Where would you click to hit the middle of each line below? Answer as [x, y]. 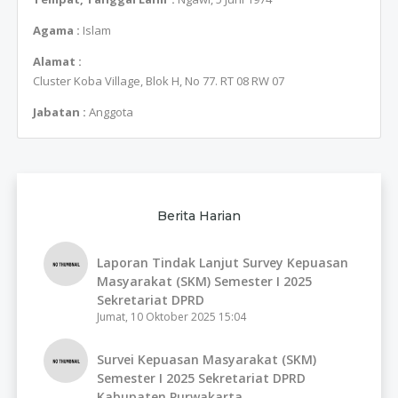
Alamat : [57, 62]
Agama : [57, 31]
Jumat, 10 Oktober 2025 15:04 [172, 316]
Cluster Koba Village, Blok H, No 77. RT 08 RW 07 [158, 81]
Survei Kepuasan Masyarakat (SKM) [207, 359]
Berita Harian [199, 215]
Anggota [111, 112]
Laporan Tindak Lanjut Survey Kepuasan [223, 262]
